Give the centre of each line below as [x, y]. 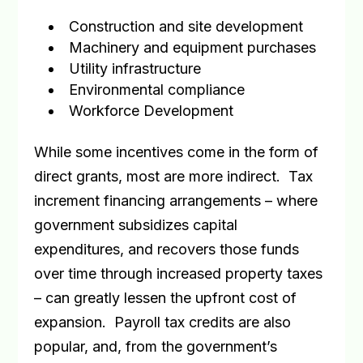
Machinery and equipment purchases [193, 47]
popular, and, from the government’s [156, 346]
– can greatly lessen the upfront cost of [166, 298]
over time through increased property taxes [179, 273]
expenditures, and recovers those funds [167, 249]
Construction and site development [186, 26]
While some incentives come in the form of [177, 152]
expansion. [70, 322]
